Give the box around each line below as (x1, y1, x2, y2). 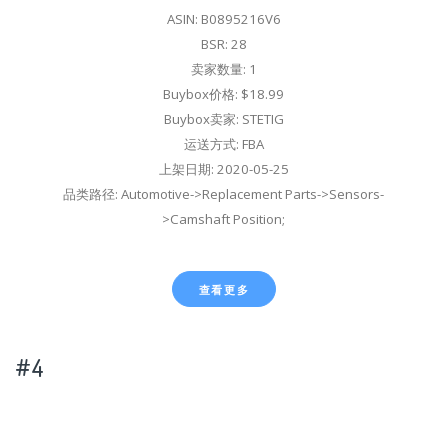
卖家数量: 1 (190, 59, 257, 78)
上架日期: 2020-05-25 (158, 159, 289, 178)
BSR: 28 (200, 34, 247, 53)
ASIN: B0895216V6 (166, 9, 281, 28)
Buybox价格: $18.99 (163, 84, 285, 103)
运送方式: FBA (183, 134, 264, 153)
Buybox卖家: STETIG (163, 109, 284, 128)
